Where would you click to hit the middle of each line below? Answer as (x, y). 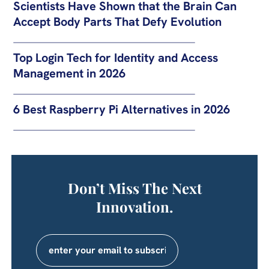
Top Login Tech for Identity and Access (116, 57)
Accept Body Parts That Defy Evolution (117, 21)
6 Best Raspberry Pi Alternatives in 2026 (122, 109)
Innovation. (134, 206)
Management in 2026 (69, 73)
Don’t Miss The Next (134, 188)
